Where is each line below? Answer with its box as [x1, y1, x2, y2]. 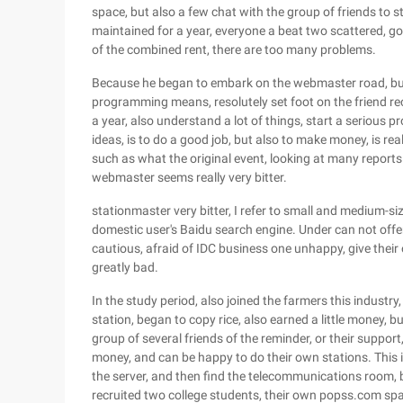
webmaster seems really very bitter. [92, 170, 287, 184]
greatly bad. [92, 260, 158, 274]
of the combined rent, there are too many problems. [92, 42, 376, 57]
